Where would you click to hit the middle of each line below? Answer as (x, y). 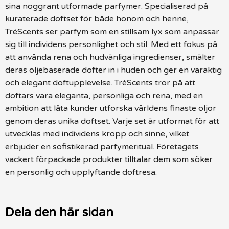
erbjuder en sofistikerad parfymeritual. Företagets (102, 146)
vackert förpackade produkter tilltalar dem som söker (109, 159)
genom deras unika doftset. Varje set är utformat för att (112, 121)
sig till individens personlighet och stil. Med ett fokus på (111, 44)
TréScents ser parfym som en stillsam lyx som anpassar (112, 31)
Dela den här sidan (59, 212)
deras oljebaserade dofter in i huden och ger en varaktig (113, 70)
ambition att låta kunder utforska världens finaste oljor (111, 108)
